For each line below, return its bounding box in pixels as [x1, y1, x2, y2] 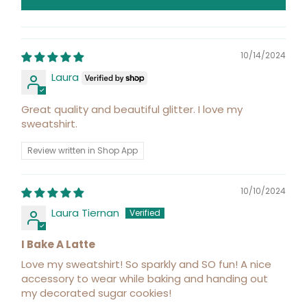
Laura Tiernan [51, 205, 119, 220]
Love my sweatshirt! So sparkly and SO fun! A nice [21, 256, 271, 271]
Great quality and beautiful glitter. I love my [21, 101, 243, 116]
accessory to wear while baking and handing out [21, 271, 268, 286]
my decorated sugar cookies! [21, 285, 171, 300]
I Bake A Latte [21, 236, 95, 251]
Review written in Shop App [27, 144, 138, 156]
